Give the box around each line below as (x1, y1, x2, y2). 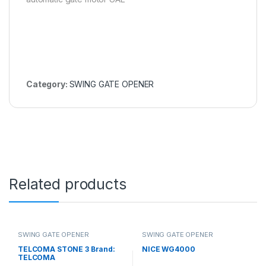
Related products (9, 175, 126, 193)
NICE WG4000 (141, 245, 195, 254)
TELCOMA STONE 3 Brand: (17, 245, 115, 254)
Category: (26, 78, 69, 89)
